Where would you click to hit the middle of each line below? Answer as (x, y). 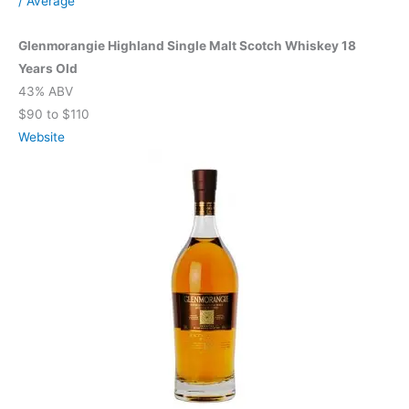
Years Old (48, 69)
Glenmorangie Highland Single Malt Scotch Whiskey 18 (187, 46)
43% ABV (46, 92)
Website (42, 137)
